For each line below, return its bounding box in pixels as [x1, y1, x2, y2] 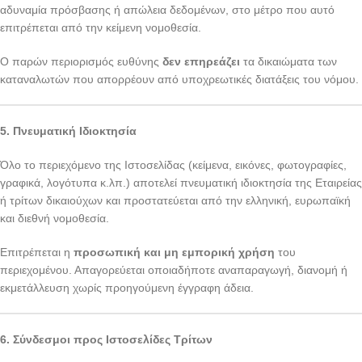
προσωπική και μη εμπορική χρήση [74, 246, 275, 259]
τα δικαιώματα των [240, 55, 337, 68]
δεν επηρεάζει [162, 55, 240, 68]
